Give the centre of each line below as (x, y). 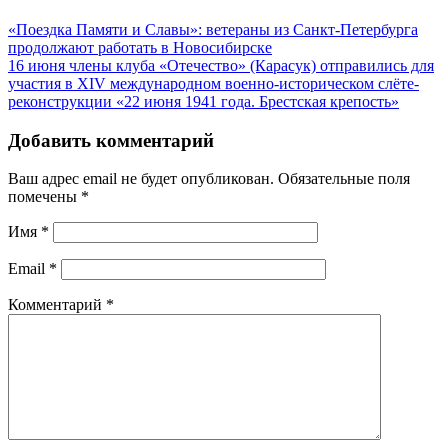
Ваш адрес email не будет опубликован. (141, 179)
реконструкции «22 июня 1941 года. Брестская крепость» (203, 101)
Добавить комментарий (111, 140)
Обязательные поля (344, 179)
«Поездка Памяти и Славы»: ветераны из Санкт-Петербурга (213, 29)
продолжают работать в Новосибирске (140, 47)
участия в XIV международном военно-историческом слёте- (213, 83)
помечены (44, 197)
